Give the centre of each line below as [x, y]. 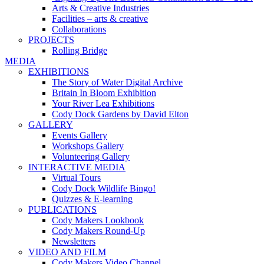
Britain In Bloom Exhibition [104, 93]
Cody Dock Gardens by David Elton [120, 114]
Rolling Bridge [80, 50]
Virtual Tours [76, 177]
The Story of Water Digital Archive [117, 82]
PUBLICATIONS [62, 209]
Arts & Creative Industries [100, 8]
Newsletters [74, 241]
